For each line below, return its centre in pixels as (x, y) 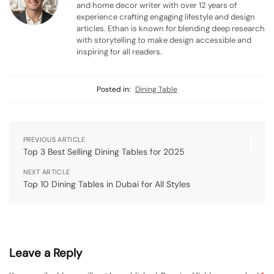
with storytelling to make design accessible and (164, 40)
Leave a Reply (46, 253)
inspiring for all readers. (119, 51)
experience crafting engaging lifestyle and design (166, 17)
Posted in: (114, 89)
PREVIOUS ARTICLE (54, 140)
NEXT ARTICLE (46, 172)
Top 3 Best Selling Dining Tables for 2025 (104, 152)
